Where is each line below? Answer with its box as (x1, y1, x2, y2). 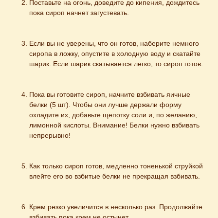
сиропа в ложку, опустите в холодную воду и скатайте (29, 50, 200, 58)
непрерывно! (29, 131, 71, 140)
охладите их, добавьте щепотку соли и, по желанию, (29, 111, 197, 119)
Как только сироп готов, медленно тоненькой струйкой (29, 162, 203, 170)
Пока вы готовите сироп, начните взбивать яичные (29, 91, 190, 99)
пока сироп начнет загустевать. (29, 9, 129, 17)
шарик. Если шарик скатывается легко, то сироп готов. (29, 60, 203, 68)
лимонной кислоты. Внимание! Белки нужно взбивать (29, 121, 200, 129)
